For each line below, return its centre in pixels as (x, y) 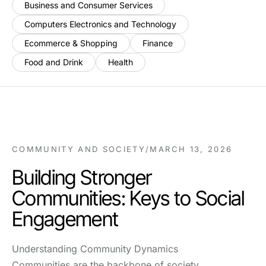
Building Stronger (82, 177)
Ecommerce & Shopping (71, 43)
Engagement (65, 219)
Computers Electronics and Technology (100, 24)
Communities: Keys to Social (128, 198)
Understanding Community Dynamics (95, 249)
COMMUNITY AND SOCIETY (79, 149)
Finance (158, 43)
